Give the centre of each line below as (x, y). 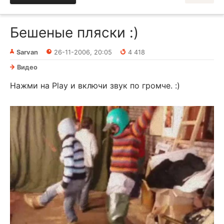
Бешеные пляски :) (74, 32)
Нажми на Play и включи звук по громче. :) (95, 85)
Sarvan (27, 52)
